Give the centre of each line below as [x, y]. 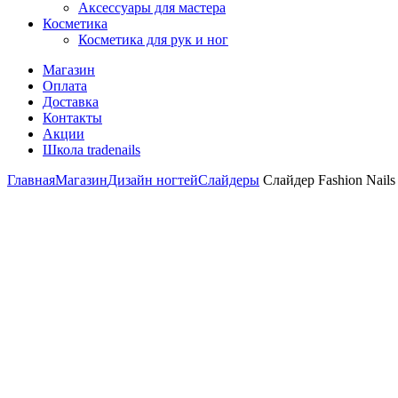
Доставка [71, 102]
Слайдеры [229, 180]
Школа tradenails [92, 150]
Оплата [65, 86]
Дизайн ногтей [153, 180]
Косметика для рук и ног [153, 40]
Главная [31, 180]
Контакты [72, 118]
